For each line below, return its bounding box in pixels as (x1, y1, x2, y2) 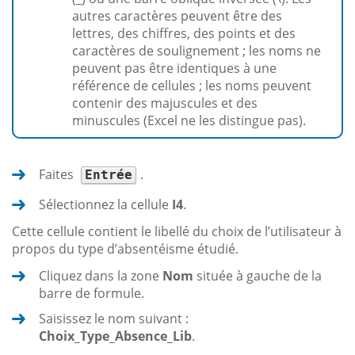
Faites (39, 166, 77, 184)
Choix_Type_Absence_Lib (39, 327, 192, 345)
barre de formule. (39, 284, 144, 303)
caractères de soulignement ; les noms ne (72, 42, 321, 60)
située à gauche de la (193, 267, 322, 285)
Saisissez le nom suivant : (39, 310, 189, 328)
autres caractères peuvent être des (72, 7, 282, 25)
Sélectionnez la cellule (39, 196, 172, 214)
